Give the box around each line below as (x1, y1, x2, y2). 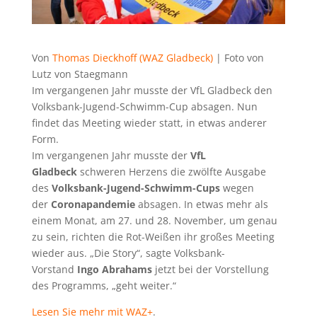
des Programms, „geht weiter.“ (31, 278, 176, 292)
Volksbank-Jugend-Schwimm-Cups (51, 180, 220, 195)
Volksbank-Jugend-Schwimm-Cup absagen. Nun (31, 99, 258, 113)
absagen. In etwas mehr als (134, 197, 268, 211)
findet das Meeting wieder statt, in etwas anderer (31, 115, 267, 129)
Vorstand (31, 262, 77, 276)
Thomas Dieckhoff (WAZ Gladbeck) (52, 50, 213, 64)
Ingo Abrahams (76, 262, 155, 276)
